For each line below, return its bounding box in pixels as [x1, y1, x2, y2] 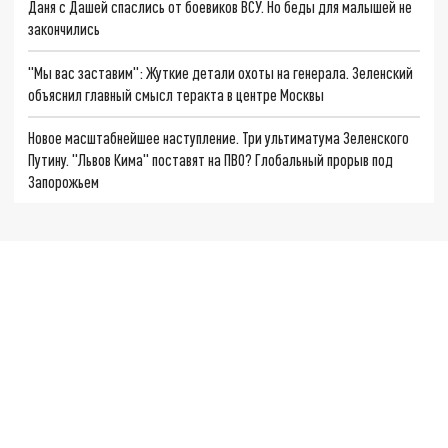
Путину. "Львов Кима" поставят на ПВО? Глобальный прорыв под [28, 150, 394, 170]
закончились [28, 19, 101, 39]
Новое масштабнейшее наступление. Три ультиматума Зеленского [28, 128, 410, 148]
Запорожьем [28, 172, 100, 192]
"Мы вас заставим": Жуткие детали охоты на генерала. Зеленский [28, 62, 414, 82]
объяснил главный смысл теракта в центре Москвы [28, 84, 325, 104]
